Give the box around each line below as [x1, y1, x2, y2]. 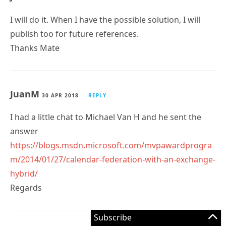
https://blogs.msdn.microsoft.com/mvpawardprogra [10, 139, 212, 151]
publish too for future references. [10, 28, 139, 39]
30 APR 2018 [42, 91, 79, 99]
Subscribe [94, 212, 132, 223]
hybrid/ [10, 167, 38, 179]
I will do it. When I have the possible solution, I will [10, 14, 200, 25]
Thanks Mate [10, 42, 60, 53]
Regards [10, 182, 42, 193]
